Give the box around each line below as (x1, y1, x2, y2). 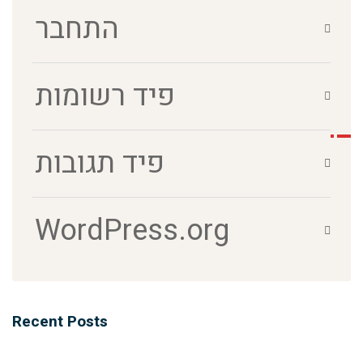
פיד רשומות (35, 75, 175, 117)
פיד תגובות (35, 142, 164, 185)
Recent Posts (12, 310, 108, 333)
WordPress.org (35, 209, 229, 252)
